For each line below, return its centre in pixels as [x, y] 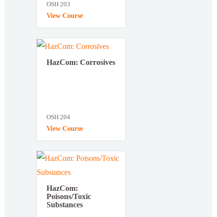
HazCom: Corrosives [81, 62]
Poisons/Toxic [69, 196]
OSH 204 [58, 117]
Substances [65, 204]
